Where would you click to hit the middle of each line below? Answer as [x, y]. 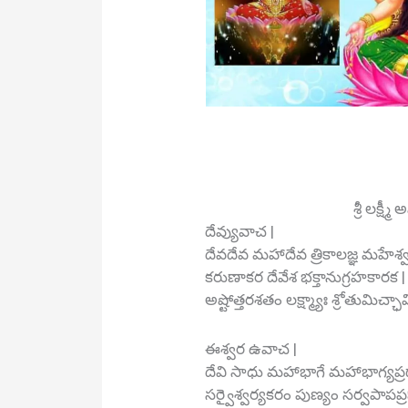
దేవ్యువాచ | [240, 231]
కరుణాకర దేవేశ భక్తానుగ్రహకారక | [306, 276]
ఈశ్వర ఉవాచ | [251, 348]
